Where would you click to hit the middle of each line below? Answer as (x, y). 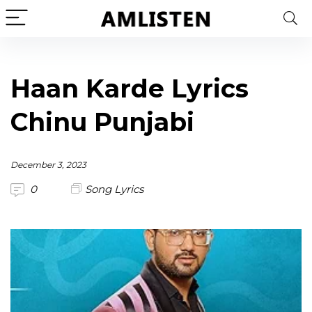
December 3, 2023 (48, 165)
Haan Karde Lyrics (130, 88)
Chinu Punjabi (102, 122)
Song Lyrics (114, 189)
